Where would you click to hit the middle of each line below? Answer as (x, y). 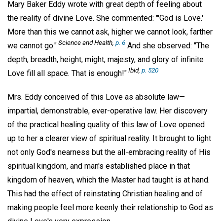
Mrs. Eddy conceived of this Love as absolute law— (96, 97)
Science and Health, (86, 42)
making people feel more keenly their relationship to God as (110, 208)
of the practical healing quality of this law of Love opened (106, 125)
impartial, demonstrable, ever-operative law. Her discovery (108, 111)
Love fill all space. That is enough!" (67, 73)
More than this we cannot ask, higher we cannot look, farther (110, 32)
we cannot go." (32, 45)
